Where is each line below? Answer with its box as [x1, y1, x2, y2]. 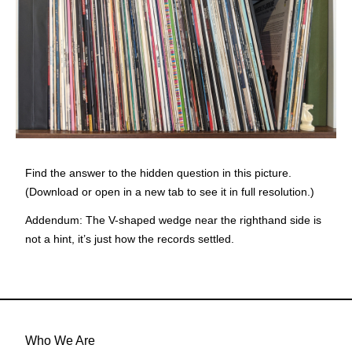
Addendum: [25, 213, 82, 226]
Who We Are [25, 334, 95, 347]
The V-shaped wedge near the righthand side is [82, 213, 321, 226]
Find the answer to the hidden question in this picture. [25, 166, 291, 179]
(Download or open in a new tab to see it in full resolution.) [25, 185, 314, 198]
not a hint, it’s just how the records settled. [25, 232, 234, 245]
